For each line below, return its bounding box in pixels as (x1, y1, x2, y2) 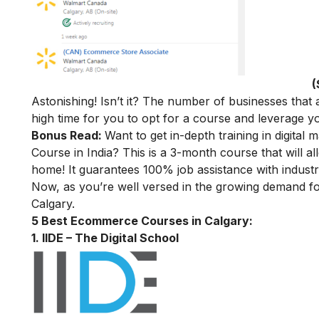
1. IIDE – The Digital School (31, 230, 179, 245)
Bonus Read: (31, 127, 105, 142)
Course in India (31, 145, 113, 159)
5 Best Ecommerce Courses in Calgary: (31, 213, 253, 228)
